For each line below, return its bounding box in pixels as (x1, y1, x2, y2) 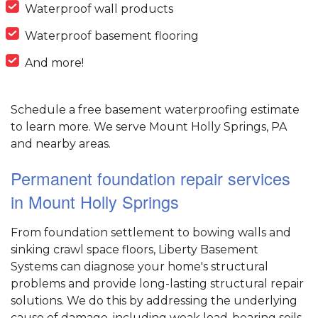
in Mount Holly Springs (11, 190, 179, 214)
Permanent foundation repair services (11, 166, 290, 191)
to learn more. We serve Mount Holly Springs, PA (11, 120, 287, 134)
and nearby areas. (11, 137, 111, 151)
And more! (25, 56, 84, 70)
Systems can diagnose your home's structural (11, 260, 268, 274)
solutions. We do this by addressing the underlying (11, 294, 297, 308)
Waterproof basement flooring (25, 29, 199, 43)
